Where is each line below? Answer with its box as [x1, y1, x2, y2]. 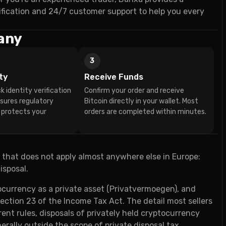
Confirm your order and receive [84, 86, 184, 95]
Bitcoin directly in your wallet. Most [84, 97, 198, 105]
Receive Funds [84, 72, 143, 82]
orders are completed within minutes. [84, 107, 206, 116]
